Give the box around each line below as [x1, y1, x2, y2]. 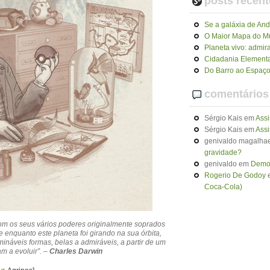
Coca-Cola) [204, 183, 242, 191]
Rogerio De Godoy [204, 171, 266, 180]
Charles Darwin [49, 247, 102, 256]
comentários [204, 88, 269, 100]
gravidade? [204, 148, 242, 157]
